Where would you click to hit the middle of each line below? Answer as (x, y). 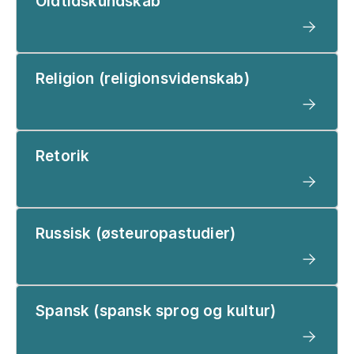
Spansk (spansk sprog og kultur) (156, 311)
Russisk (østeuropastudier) (136, 233)
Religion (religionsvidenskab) (143, 78)
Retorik (63, 156)
